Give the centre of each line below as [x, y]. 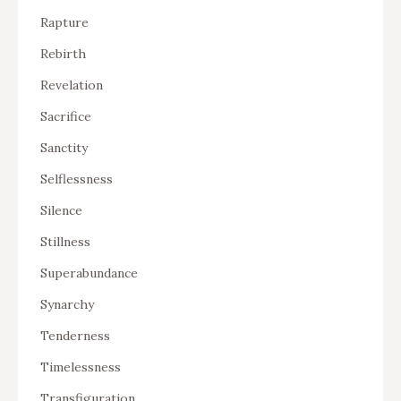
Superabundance [89, 273]
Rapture [64, 22]
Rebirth [63, 53]
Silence [61, 210]
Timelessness [81, 367]
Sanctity [64, 147]
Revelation [72, 85]
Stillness [65, 241]
